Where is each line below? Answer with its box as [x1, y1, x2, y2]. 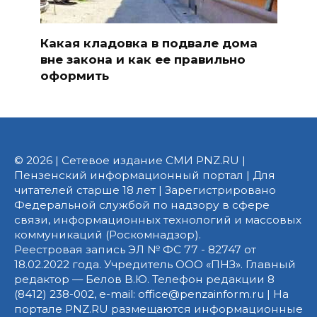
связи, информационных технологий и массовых [14, 212, 301, 226]
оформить [40, 68, 109, 83]
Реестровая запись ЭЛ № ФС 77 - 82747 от [14, 242, 256, 256]
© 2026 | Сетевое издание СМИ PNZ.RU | [14, 153, 246, 167]
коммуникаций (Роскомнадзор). [14, 227, 201, 241]
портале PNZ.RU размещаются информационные [14, 301, 303, 316]
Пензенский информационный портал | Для [14, 168, 275, 182]
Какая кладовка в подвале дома [40, 35, 258, 50]
